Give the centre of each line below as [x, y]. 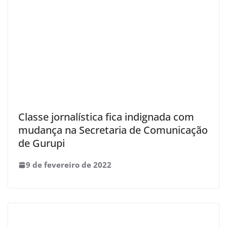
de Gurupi [42, 143]
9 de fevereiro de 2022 [69, 164]
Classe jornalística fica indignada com [106, 117]
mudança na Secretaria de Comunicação [113, 130]
